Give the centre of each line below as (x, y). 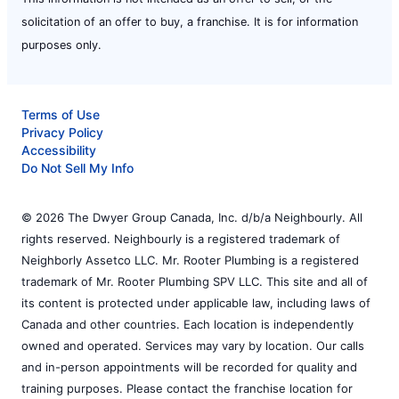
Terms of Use (61, 114)
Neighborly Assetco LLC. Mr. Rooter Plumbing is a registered (190, 260)
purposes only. (61, 45)
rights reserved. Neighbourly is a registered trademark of (181, 239)
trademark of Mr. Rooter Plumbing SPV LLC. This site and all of (195, 281)
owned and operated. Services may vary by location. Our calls (193, 346)
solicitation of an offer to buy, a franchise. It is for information (190, 22)
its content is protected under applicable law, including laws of (196, 303)
